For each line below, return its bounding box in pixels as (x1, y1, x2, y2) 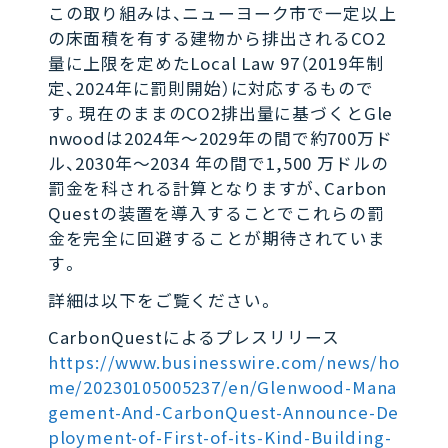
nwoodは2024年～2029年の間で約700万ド (47, 125, 393, 150)
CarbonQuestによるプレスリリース (47, 324, 340, 349)
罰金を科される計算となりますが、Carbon (47, 175, 388, 200)
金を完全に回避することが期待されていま (47, 225, 386, 250)
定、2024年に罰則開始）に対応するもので (47, 75, 374, 100)
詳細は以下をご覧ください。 (47, 287, 276, 312)
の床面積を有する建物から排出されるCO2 (47, 25, 386, 50)
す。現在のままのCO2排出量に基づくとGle (47, 100, 394, 125)
